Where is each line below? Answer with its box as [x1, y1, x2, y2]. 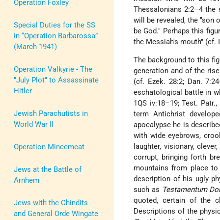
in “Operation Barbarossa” [14, 31, 98, 40]
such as [134, 185, 162, 194]
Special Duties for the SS [14, 20, 95, 29]
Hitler [14, 86, 32, 95]
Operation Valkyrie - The [14, 64, 92, 74]
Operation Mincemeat [14, 142, 84, 151]
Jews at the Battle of [14, 165, 82, 174]
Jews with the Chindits [14, 198, 88, 207]
